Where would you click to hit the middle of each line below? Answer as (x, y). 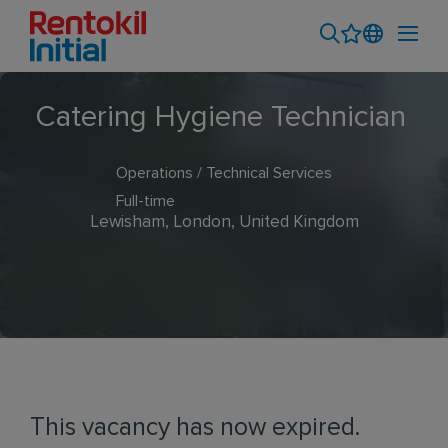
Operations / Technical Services (224, 173)
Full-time (145, 201)
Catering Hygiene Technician (220, 117)
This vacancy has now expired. (195, 427)
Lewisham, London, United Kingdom (224, 222)
